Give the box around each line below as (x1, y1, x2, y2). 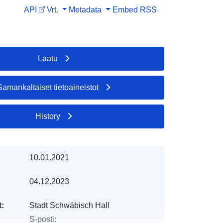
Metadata (69, 5, 102, 14)
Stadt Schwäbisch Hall (29, 201, 110, 210)
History (35, 111, 61, 120)
